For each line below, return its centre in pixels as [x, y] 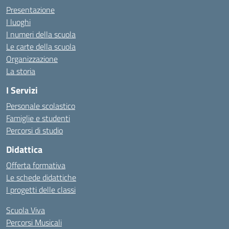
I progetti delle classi [41, 190]
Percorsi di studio [35, 130]
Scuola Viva [26, 210]
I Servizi [22, 90]
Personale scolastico [41, 106]
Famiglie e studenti [38, 118]
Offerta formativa [36, 165]
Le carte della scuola [41, 47]
